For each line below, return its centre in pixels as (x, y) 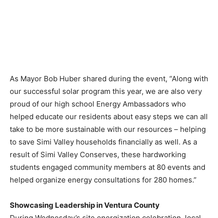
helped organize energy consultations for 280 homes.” (103, 180)
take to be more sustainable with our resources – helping (108, 129)
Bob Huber (62, 78)
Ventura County (132, 205)
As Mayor (27, 78)
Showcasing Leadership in (57, 205)
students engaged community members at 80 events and (108, 167)
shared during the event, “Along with (145, 78)
